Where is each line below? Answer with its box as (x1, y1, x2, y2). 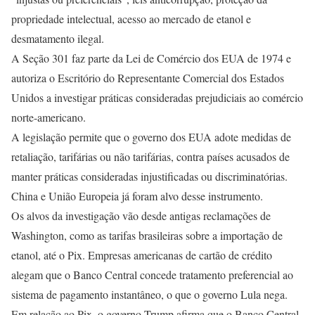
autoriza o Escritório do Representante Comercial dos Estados (11, 70, 284, 85)
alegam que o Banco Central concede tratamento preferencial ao (11, 267, 293, 282)
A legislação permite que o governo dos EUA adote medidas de (11, 129, 291, 144)
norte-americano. (11, 110, 86, 124)
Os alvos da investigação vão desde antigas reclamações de (11, 208, 271, 223)
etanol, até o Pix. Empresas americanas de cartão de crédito (11, 247, 272, 262)
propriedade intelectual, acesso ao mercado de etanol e (11, 11, 251, 26)
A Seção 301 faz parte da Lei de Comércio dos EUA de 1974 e (11, 51, 291, 65)
